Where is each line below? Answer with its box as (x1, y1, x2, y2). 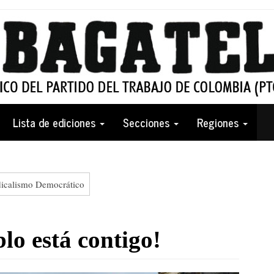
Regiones (197, 113, 242, 131)
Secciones (123, 113, 172, 131)
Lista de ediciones (13, 113, 98, 131)
